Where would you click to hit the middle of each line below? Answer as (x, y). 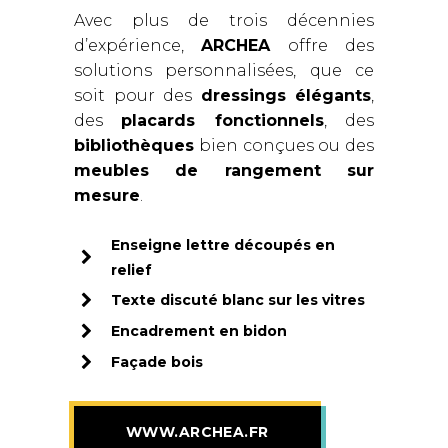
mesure (107, 196)
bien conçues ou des (284, 146)
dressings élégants (285, 96)
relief (131, 270)
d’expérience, (138, 46)
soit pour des (137, 96)
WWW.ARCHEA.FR (197, 432)
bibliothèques (134, 146)
